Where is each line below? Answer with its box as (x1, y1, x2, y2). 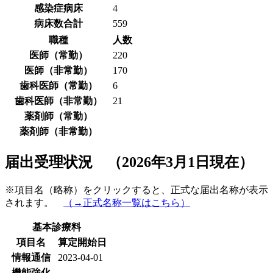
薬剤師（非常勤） (19, 126, 97, 136)
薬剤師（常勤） (24, 110, 93, 121)
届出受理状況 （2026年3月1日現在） (5, 154, 253, 170)
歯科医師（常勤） (19, 80, 97, 91)
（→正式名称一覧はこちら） (63, 197, 190, 208)
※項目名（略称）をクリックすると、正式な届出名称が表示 (5, 184, 268, 195)
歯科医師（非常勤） (15, 95, 102, 106)
